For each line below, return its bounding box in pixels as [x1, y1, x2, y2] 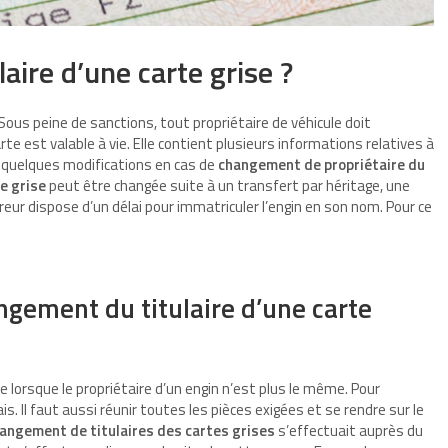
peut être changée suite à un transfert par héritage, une [46, 174, 410, 198]
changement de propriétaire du [218, 153, 425, 177]
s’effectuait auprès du [275, 419, 423, 443]
